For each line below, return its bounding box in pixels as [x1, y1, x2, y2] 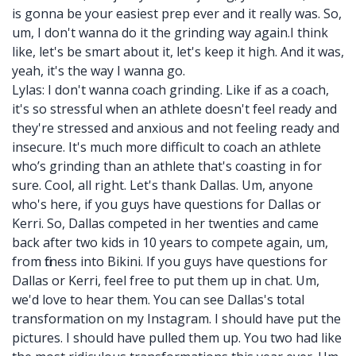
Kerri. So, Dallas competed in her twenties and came [12, 215, 319, 232]
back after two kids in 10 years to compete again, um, [12, 234, 328, 251]
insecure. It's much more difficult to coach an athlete [12, 138, 321, 156]
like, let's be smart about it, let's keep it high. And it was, [12, 43, 344, 60]
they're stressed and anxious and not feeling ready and [12, 119, 339, 137]
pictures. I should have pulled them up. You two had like [12, 329, 342, 346]
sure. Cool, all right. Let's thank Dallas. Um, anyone [12, 176, 313, 194]
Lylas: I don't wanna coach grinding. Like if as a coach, [12, 81, 329, 99]
